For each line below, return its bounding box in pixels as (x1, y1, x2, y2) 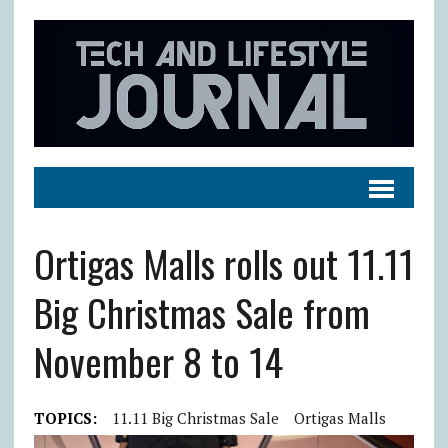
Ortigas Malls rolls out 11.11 (33, 234, 414, 291)
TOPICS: (33, 407, 97, 428)
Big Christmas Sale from (33, 283, 370, 340)
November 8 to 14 (33, 332, 283, 389)
